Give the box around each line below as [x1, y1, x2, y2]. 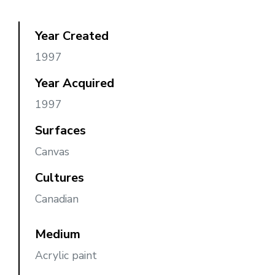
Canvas [35, 144, 69, 159]
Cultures [35, 169, 84, 186]
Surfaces [35, 122, 86, 139]
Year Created [35, 27, 109, 44]
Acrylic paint [35, 247, 97, 263]
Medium [35, 225, 80, 242]
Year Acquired [35, 74, 114, 91]
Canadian [35, 191, 79, 206]
